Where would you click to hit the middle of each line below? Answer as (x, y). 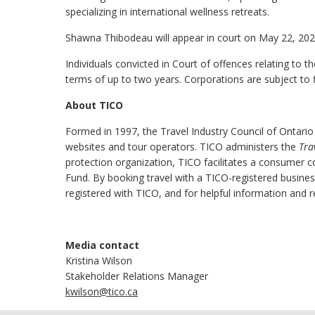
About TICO (94, 105)
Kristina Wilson (99, 261)
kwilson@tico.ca (102, 291)
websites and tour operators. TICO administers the (182, 147)
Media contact (102, 245)
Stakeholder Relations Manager (137, 276)
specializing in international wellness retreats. (167, 12)
